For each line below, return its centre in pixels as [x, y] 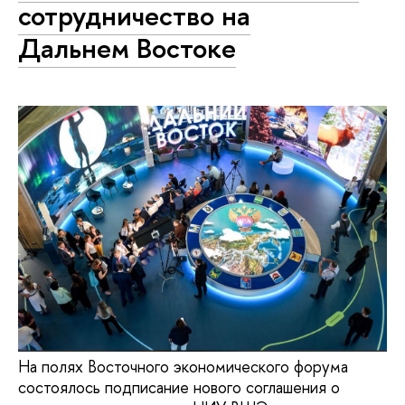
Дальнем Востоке [127, 47]
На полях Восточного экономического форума [183, 366]
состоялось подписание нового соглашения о [179, 387]
